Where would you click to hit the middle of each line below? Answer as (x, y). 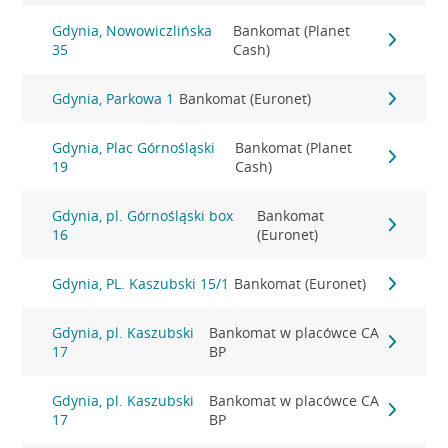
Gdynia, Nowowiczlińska (132, 30)
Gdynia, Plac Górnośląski (134, 147)
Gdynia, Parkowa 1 (113, 98)
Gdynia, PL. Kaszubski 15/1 (141, 283)
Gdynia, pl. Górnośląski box (143, 215)
